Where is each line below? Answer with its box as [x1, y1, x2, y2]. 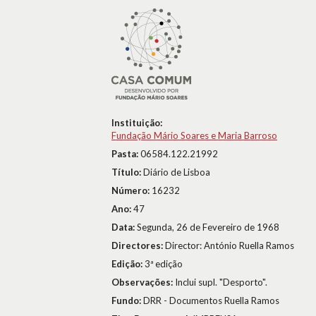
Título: [111, 166, 143, 178]
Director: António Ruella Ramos [165, 240, 294, 251]
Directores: [111, 240, 165, 251]
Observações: [111, 276, 175, 288]
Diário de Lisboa [143, 166, 210, 178]
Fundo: [111, 295, 143, 306]
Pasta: [111, 148, 140, 159]
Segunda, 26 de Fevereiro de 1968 [137, 221, 279, 233]
